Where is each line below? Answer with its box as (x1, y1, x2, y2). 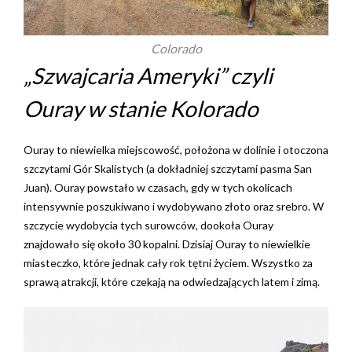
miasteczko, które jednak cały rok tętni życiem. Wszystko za (24, 256, 313, 269)
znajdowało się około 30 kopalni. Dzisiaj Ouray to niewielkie (24, 237, 310, 251)
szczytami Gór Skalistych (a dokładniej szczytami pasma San (24, 162, 312, 175)
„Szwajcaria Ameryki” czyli (24, 62, 273, 89)
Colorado (150, 41, 202, 56)
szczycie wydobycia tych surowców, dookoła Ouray (24, 218, 273, 232)
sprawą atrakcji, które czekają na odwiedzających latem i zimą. (24, 275, 320, 288)
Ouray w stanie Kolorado (24, 95, 258, 122)
